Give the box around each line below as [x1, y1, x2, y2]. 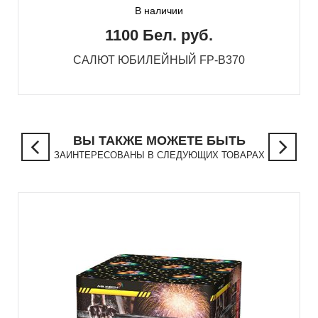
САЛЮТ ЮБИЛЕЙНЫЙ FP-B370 [73, 54, 245, 67]
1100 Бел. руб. [105, 26, 213, 45]
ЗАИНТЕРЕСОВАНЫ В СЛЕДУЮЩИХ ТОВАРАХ [53, 150, 265, 161]
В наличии [135, 5, 183, 17]
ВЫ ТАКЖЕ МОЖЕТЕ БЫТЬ [72, 133, 246, 148]
